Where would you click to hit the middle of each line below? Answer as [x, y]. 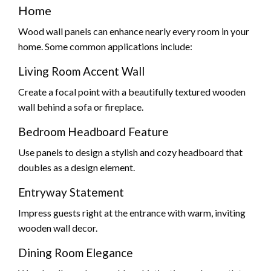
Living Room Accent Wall [81, 71]
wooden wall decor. [58, 227]
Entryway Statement [71, 192]
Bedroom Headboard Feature [93, 131]
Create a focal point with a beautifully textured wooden [132, 91]
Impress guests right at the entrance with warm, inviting [132, 212]
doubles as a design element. [77, 167]
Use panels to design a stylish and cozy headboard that [130, 152]
